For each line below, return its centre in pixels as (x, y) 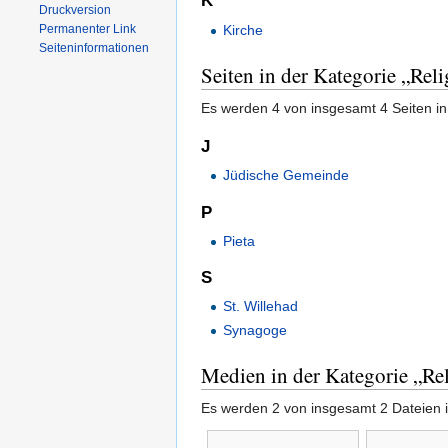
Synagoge (255, 329)
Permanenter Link (88, 29)
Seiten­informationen (94, 48)
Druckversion (75, 10)
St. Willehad (261, 306)
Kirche (243, 29)
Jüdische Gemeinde (286, 175)
